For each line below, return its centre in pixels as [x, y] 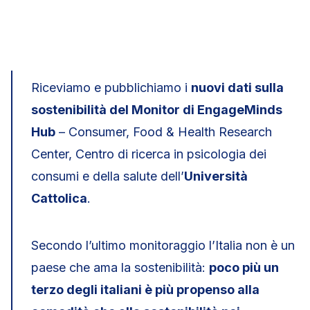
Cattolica [59, 198]
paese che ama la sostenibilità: [120, 267]
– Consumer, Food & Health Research [164, 132]
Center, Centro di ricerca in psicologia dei [149, 154]
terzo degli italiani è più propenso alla [145, 290]
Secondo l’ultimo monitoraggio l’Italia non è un [163, 245]
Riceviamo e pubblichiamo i [111, 88]
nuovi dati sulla [237, 88]
